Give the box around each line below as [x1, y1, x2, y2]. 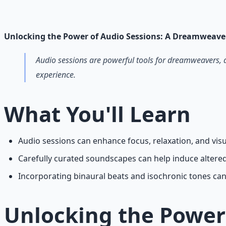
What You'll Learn [4, 99, 191, 128]
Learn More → [4, 26, 58, 37]
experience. [36, 69, 76, 80]
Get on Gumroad [58, 26, 123, 37]
